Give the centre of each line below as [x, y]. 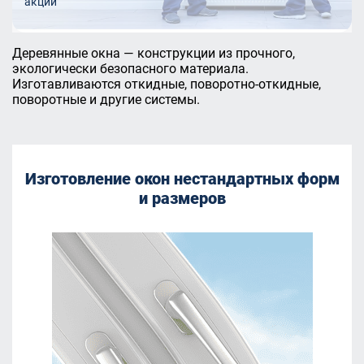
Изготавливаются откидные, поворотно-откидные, [167, 84]
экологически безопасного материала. [130, 69]
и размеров [182, 198]
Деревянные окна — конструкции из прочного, [154, 53]
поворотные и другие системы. [106, 100]
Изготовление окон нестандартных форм [182, 179]
